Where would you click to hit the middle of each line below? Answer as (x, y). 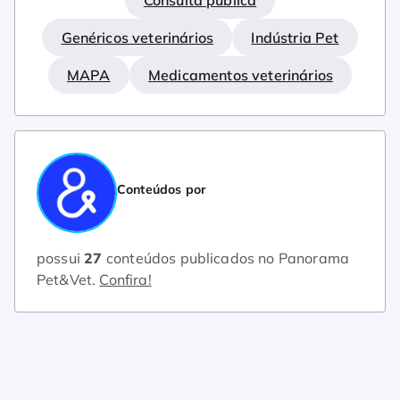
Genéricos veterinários (137, 37)
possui (61, 258)
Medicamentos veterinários (241, 75)
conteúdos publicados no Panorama (226, 258)
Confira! (125, 280)
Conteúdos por (162, 190)
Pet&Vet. (68, 280)
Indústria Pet (295, 37)
